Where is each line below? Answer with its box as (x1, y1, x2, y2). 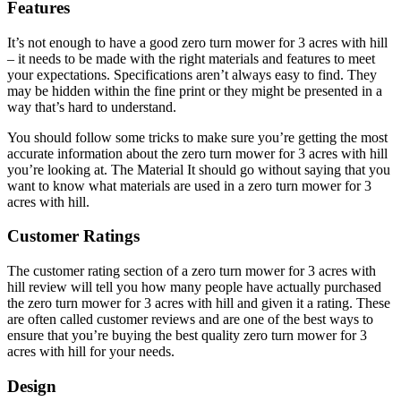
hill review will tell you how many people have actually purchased (7, 279, 381, 295)
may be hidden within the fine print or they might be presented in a (7, 82, 382, 98)
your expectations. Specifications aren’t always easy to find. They (7, 66, 377, 82)
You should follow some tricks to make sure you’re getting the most (7, 129, 388, 145)
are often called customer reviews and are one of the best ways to (7, 311, 373, 328)
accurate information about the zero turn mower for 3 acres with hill (7, 145, 388, 161)
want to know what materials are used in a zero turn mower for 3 (7, 177, 371, 193)
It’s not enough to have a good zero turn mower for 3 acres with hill (7, 34, 388, 50)
